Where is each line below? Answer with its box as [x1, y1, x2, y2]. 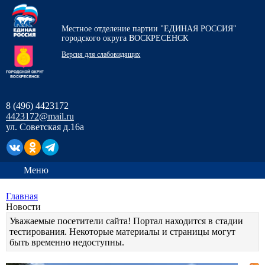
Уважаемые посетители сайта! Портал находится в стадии [9, 216, 243, 226]
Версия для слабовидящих [62, 50, 141, 59]
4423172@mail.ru [6, 111, 74, 121]
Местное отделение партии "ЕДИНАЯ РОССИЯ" [62, 24, 237, 33]
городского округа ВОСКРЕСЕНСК [62, 33, 189, 43]
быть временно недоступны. [9, 237, 124, 247]
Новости [6, 202, 41, 212]
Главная [6, 191, 38, 201]
